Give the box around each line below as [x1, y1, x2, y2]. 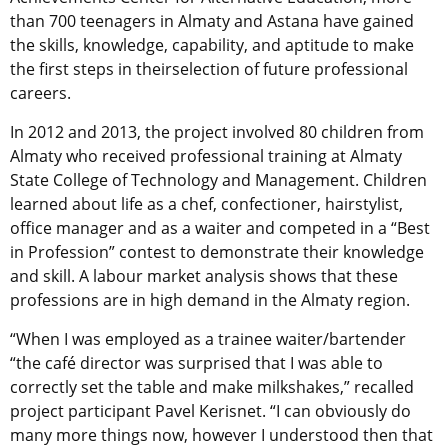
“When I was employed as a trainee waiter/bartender [10, 328, 406, 351]
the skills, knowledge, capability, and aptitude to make [10, 34, 414, 57]
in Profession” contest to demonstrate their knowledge [10, 241, 424, 264]
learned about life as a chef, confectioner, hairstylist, [10, 193, 403, 216]
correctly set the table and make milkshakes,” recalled [10, 376, 414, 399]
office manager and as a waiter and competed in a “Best [10, 217, 430, 240]
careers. [10, 82, 71, 105]
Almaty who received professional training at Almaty [10, 145, 402, 168]
